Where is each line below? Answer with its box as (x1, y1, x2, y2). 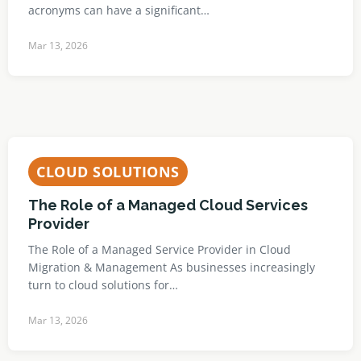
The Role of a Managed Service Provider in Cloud (28, 242, 291, 257)
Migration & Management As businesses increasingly (28, 259, 315, 275)
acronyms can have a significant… (28, 2, 210, 18)
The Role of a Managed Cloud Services (28, 197, 308, 214)
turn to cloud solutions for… (28, 277, 178, 293)
